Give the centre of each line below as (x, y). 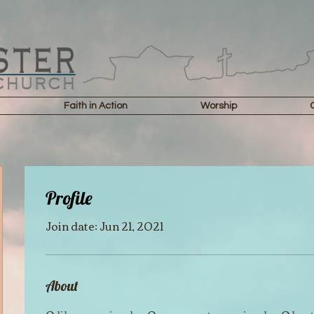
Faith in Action (96, 106)
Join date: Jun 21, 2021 (104, 226)
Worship (219, 106)
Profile (69, 198)
